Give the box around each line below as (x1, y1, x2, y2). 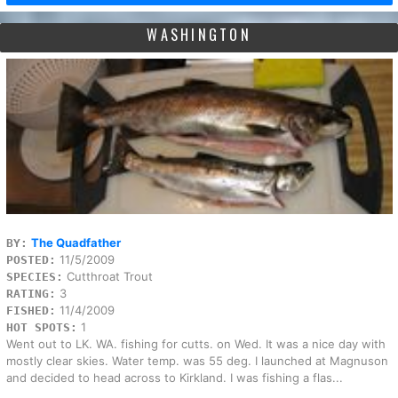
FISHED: (5, 303, 56, 317)
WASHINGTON (147, 23, 251, 45)
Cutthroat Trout (62, 268, 153, 283)
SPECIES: (5, 269, 63, 283)
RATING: (5, 286, 56, 300)
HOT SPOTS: (5, 320, 77, 334)
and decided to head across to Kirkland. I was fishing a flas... (5, 370, 343, 385)
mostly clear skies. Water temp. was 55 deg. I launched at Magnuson (5, 353, 388, 368)
